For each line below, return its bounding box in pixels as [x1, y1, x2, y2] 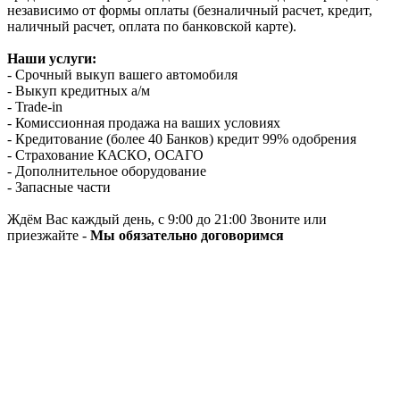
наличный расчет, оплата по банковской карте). [7, 18, 296, 34]
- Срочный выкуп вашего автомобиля [7, 66, 237, 82]
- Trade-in [7, 98, 62, 114]
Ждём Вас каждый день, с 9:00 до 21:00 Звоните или [7, 211, 327, 227]
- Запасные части [7, 179, 111, 195]
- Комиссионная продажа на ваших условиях [7, 114, 280, 130]
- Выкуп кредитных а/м [7, 82, 150, 98]
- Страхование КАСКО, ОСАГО [7, 146, 204, 162]
